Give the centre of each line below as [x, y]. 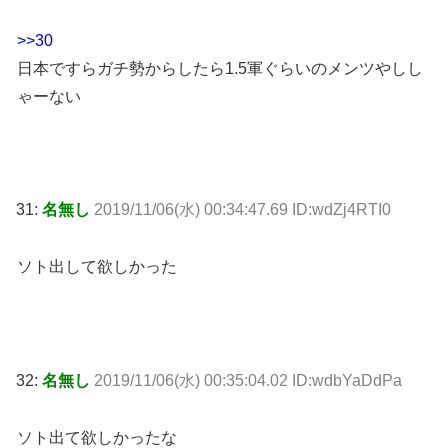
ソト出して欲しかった [97, 267]
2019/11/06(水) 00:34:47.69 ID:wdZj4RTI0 [242, 210]
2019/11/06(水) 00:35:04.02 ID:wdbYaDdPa [248, 380]
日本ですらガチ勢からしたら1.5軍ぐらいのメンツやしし [220, 68]
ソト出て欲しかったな [97, 437]
